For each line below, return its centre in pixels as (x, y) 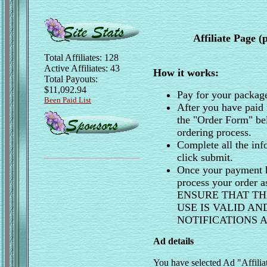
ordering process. (214, 132)
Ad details (173, 241)
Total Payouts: (71, 79)
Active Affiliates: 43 (82, 68)
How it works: (186, 73)
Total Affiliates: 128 (81, 58)
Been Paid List (68, 100)
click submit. (205, 157)
